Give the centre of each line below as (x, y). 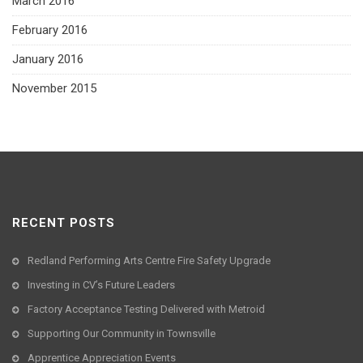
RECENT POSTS (64, 223)
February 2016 (50, 30)
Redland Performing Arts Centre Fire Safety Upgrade (149, 261)
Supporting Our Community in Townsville (122, 334)
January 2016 (48, 60)
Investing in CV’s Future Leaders (101, 285)
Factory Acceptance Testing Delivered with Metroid (146, 310)
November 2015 (54, 89)
